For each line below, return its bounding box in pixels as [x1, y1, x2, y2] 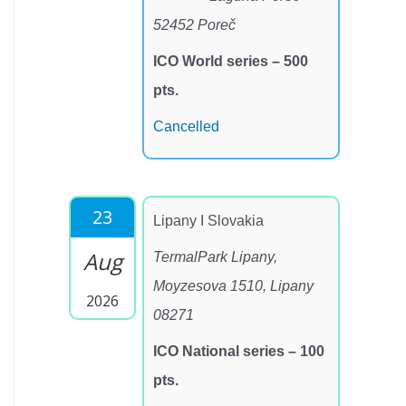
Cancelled [153, 119, 219, 135]
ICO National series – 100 [153, 343, 324, 360]
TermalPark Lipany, [153, 249, 277, 266]
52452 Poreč [153, 17, 236, 34]
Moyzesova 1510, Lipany [153, 278, 314, 295]
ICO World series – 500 [153, 53, 308, 70]
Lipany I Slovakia [153, 213, 264, 229]
